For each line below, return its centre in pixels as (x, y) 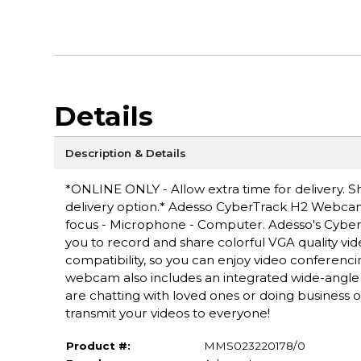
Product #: (98, 345)
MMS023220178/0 (254, 345)
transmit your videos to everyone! (167, 313)
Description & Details (125, 153)
